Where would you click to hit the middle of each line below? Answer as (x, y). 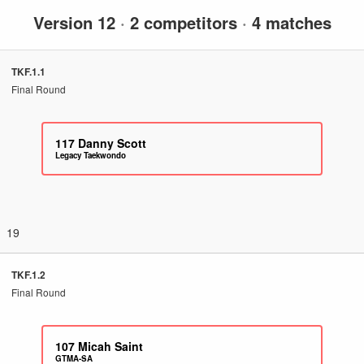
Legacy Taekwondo (91, 155)
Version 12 (76, 22)
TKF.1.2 (28, 275)
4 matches (289, 22)
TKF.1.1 (28, 71)
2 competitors (183, 22)
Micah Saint (111, 346)
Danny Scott (113, 143)
